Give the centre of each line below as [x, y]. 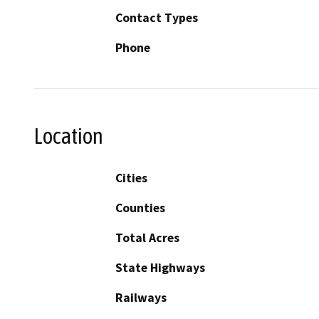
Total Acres [147, 237]
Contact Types [157, 18]
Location [68, 136]
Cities [131, 178]
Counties [140, 208]
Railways [141, 297]
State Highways [160, 267]
